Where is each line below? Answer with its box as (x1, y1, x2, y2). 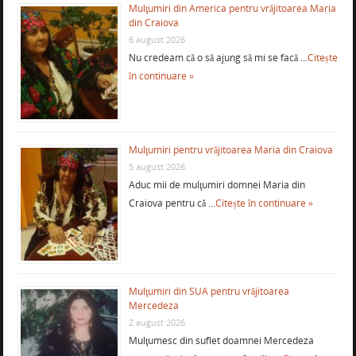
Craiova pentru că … (128, 196, 215, 211)
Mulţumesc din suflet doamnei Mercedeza (128, 334, 314, 348)
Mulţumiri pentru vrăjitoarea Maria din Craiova (128, 143, 333, 157)
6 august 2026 (128, 33, 185, 46)
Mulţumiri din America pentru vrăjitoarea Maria (128, 2, 336, 16)
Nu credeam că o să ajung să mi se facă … (128, 51, 308, 65)
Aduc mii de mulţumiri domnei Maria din (128, 178, 305, 192)
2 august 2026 (128, 316, 185, 329)
